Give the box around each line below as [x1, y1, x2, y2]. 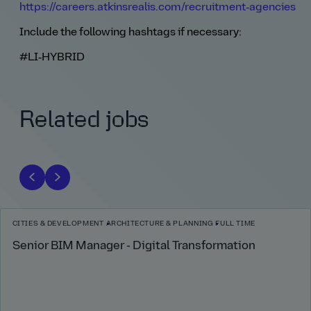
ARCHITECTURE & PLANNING [106, 220, 214, 228]
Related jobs [19, 109, 149, 133]
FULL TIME [215, 220, 255, 228]
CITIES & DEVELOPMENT [12, 220, 104, 228]
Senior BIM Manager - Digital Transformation [12, 239, 255, 252]
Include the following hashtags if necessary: [19, 26, 242, 38]
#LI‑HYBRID [19, 52, 85, 63]
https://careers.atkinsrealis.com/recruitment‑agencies [19, 1, 296, 13]
